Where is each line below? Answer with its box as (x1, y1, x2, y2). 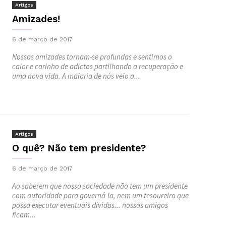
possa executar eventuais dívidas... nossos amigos (12, 200, 168, 210)
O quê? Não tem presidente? (12, 142, 146, 154)
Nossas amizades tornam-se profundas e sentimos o (12, 52, 172, 62)
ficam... (12, 210, 36, 219)
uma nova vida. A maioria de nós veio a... (12, 71, 140, 81)
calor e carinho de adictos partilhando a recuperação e (12, 62, 183, 71)
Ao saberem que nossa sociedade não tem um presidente (12, 181, 188, 191)
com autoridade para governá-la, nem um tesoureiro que (12, 191, 189, 200)
